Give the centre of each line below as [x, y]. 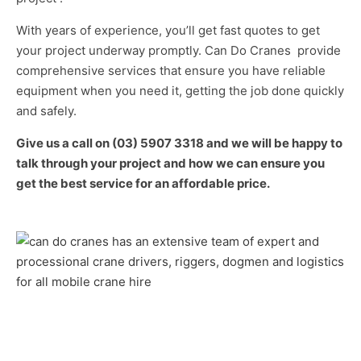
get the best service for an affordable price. [143, 183]
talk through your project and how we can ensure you [170, 163]
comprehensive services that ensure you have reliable [171, 70]
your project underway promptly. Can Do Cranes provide [178, 50]
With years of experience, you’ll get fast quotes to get [168, 30]
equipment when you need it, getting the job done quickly [180, 90]
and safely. [46, 110]
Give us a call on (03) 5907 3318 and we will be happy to [179, 143]
